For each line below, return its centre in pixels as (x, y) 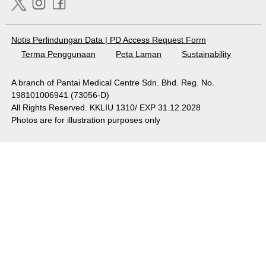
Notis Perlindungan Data (58, 39)
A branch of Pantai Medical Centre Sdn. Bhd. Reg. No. (113, 82)
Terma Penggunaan (58, 54)
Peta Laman (139, 54)
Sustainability (207, 54)
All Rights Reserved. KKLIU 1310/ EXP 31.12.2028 (106, 107)
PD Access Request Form (158, 39)
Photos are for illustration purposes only (85, 120)
